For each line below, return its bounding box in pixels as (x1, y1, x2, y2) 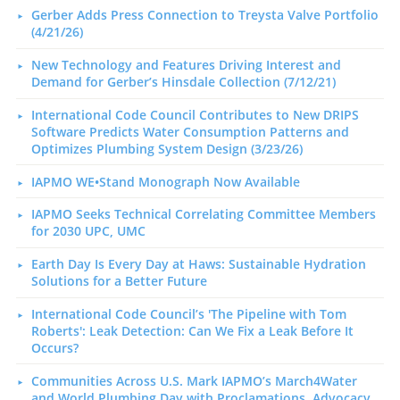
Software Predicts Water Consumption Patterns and (30, 122, 349, 140)
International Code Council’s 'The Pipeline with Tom (30, 305, 346, 323)
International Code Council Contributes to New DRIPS (30, 105, 359, 123)
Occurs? (30, 339, 79, 357)
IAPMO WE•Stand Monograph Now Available (30, 172, 300, 190)
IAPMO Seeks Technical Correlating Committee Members (30, 205, 376, 223)
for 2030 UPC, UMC (30, 222, 146, 240)
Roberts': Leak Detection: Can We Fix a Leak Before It (30, 322, 354, 340)
